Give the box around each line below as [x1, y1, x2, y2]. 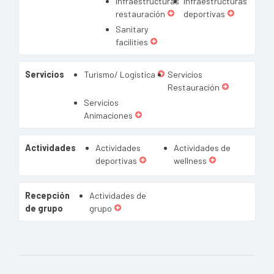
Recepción [25, 190, 70, 201]
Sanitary [116, 24, 149, 34]
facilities [116, 37, 148, 47]
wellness [173, 155, 207, 166]
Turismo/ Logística [84, 69, 155, 80]
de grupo [25, 203, 63, 213]
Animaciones [84, 110, 133, 120]
